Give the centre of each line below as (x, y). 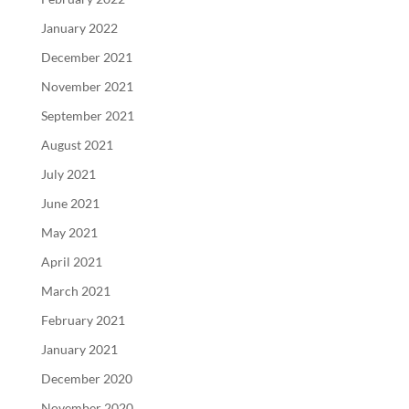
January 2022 (79, 27)
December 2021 (86, 57)
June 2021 (70, 203)
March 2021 (75, 290)
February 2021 (83, 320)
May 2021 (69, 232)
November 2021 (87, 86)
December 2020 (86, 378)
